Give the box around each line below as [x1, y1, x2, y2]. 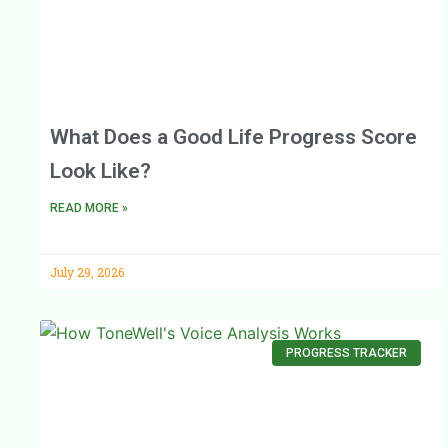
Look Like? [50, 158, 151, 183]
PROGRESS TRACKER [285, 346, 407, 361]
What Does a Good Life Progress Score [50, 124, 417, 149]
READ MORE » [50, 200, 128, 215]
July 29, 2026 [50, 263, 124, 280]
